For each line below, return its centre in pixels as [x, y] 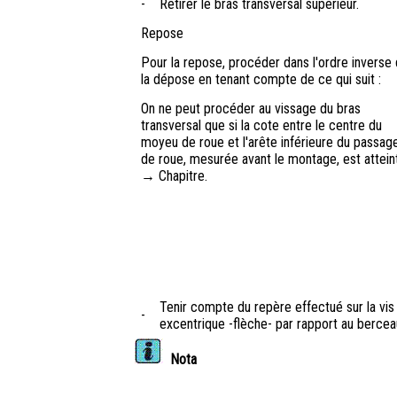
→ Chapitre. [174, 176]
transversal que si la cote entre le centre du [261, 126]
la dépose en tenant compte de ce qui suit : [261, 80]
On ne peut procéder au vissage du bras [251, 109]
